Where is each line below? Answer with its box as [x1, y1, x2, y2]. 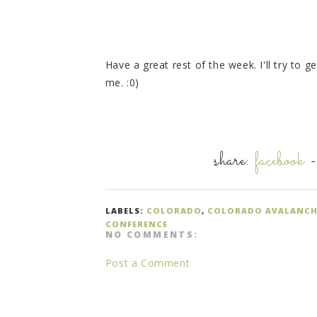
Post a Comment [105, 256, 190, 270]
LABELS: [105, 205, 146, 217]
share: [214, 148, 255, 175]
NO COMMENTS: [105, 229, 199, 241]
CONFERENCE [105, 219, 168, 230]
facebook [255, 148, 305, 175]
